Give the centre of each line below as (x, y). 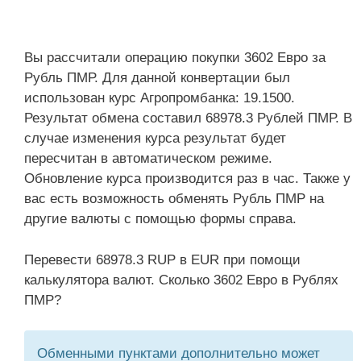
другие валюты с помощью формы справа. (160, 219)
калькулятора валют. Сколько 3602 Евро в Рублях (181, 280)
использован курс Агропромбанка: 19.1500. (160, 98)
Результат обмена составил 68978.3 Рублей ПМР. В (188, 118)
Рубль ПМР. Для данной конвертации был (157, 78)
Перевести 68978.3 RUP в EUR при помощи (162, 259)
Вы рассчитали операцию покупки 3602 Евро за (175, 58)
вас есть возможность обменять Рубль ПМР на (174, 199)
